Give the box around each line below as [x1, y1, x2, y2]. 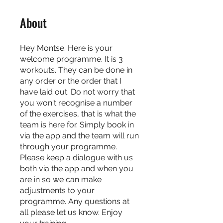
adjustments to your [20, 186, 95, 196]
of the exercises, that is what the [20, 109, 136, 119]
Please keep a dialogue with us [20, 153, 133, 163]
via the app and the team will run [20, 131, 139, 141]
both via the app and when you [20, 164, 133, 174]
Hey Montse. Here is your [20, 43, 112, 53]
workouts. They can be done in [20, 65, 132, 75]
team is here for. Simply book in [20, 120, 134, 130]
